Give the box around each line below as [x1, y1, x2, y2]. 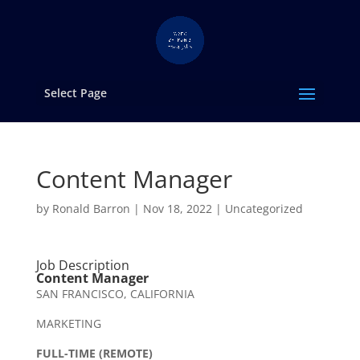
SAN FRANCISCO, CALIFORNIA [35, 286, 194, 301]
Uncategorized [224, 201, 303, 216]
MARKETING [35, 316, 101, 331]
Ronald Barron [51, 201, 130, 216]
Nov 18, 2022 [142, 201, 212, 216]
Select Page [43, 85, 107, 100]
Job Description [35, 256, 129, 274]
